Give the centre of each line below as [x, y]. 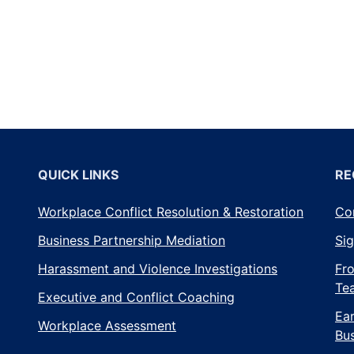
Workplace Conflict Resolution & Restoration [171, 211]
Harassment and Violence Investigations [158, 268]
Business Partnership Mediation [132, 240]
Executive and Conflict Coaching [136, 297]
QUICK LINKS [78, 174]
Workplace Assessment [107, 325]
